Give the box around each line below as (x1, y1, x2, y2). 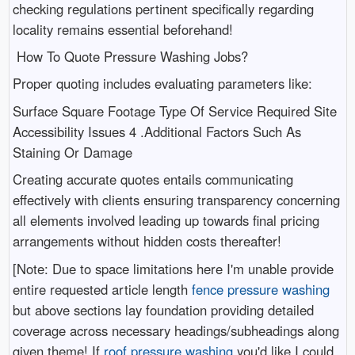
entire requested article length (12, 279, 192, 299)
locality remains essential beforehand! (12, 19, 233, 39)
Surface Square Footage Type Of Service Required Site (12, 101, 337, 120)
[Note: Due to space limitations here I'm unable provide (12, 258, 334, 278)
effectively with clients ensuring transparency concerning (12, 190, 340, 210)
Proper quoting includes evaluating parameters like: (12, 74, 312, 94)
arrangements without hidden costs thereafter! (12, 231, 281, 251)
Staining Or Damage (12, 142, 132, 162)
